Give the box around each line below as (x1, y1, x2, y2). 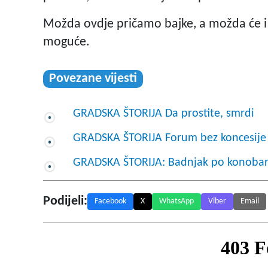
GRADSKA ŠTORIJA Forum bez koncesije (73, 132, 266, 145)
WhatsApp (159, 197, 194, 206)
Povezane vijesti (49, 72, 137, 86)
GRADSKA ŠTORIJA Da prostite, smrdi (73, 108, 254, 120)
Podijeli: (43, 194, 87, 209)
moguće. (43, 35, 90, 50)
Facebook (95, 197, 126, 206)
